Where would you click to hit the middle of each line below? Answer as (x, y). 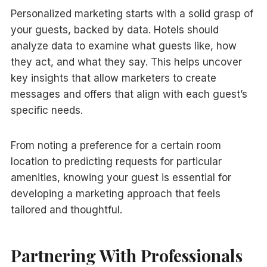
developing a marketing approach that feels (115, 193)
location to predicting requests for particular (116, 161)
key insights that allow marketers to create (113, 78)
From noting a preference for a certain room (116, 145)
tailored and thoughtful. (66, 209)
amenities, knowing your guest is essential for (121, 177)
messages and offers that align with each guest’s (129, 94)
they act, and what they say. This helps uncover (126, 62)
